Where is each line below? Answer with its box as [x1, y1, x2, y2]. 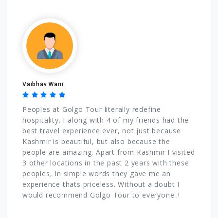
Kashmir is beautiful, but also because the [22, 136, 170, 146]
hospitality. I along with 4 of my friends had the [22, 115, 189, 125]
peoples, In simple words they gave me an [22, 168, 171, 178]
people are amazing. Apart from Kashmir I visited [22, 147, 195, 157]
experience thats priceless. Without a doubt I [22, 179, 180, 189]
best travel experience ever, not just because [22, 126, 181, 135]
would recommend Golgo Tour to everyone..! [22, 190, 180, 200]
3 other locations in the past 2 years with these [22, 158, 189, 167]
